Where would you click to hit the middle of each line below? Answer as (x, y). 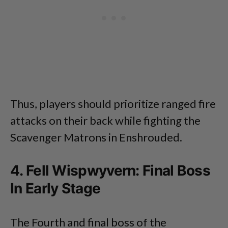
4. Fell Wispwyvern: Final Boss (110, 170)
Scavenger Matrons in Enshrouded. (96, 137)
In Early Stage (55, 188)
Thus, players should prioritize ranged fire (113, 103)
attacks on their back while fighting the (105, 120)
